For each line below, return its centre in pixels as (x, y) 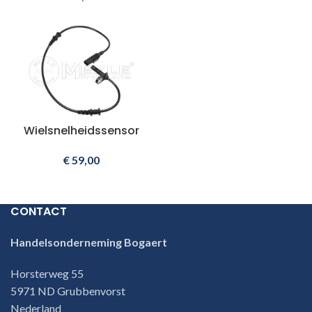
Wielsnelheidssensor (81, 130)
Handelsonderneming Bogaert (89, 242)
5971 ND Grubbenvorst (68, 290)
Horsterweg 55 (47, 273)
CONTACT (39, 211)
